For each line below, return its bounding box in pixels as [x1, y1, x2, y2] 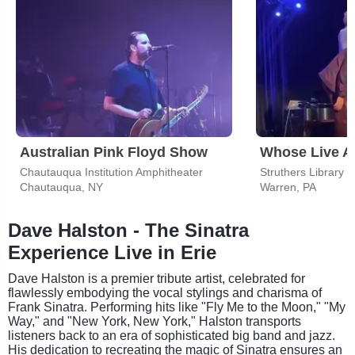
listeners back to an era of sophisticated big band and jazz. [8, 328, 335, 342]
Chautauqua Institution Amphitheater [20, 165, 203, 178]
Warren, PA [260, 180, 316, 193]
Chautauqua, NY [20, 180, 103, 193]
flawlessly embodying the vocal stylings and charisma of [8, 285, 322, 300]
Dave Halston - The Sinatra [8, 219, 249, 241]
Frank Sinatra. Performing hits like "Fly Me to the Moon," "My [8, 300, 345, 314]
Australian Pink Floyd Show [20, 143, 208, 160]
